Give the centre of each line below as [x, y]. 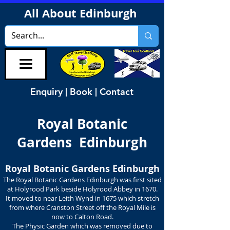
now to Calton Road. [82, 217]
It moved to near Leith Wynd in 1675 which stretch [82, 198]
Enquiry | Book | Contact [82, 91]
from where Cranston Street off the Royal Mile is [82, 207]
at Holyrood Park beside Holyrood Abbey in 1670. [82, 189]
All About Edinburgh [82, 13]
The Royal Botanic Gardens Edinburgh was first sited [82, 180]
